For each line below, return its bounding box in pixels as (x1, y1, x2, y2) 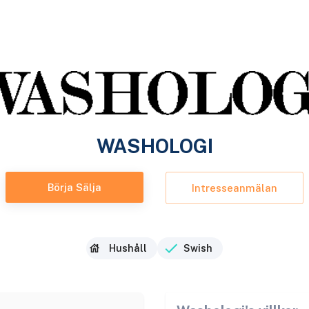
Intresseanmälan (192, 181, 277, 194)
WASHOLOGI (96, 134, 213, 157)
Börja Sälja (48, 181, 101, 193)
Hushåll (109, 242, 147, 254)
